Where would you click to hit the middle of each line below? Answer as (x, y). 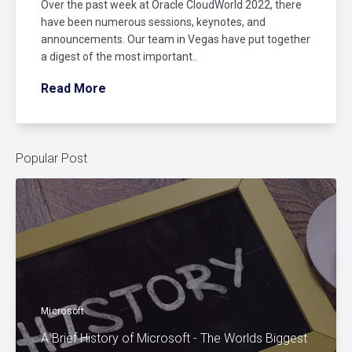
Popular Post (51, 159)
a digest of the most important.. (119, 57)
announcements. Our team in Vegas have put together (176, 40)
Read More (73, 89)
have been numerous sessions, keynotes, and (153, 22)
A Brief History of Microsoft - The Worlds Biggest (174, 339)
